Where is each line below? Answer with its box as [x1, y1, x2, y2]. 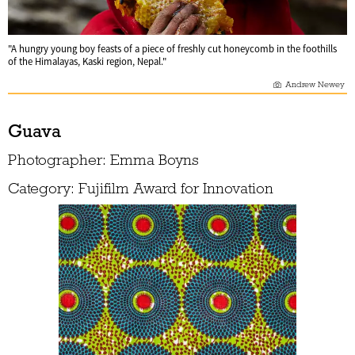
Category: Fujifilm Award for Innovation [8, 178, 273, 197]
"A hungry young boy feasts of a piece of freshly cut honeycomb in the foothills [8, 42, 337, 55]
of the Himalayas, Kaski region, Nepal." [8, 55, 166, 68]
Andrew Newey [285, 78, 347, 90]
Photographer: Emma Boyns [8, 150, 199, 169]
